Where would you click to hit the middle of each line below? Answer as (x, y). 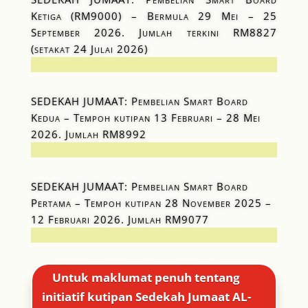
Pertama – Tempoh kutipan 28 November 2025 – (151, 202)
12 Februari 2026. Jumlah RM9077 (120, 219)
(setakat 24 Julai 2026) (89, 48)
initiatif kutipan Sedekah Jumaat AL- (146, 297)
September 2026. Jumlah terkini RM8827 (154, 32)
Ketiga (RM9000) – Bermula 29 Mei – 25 (154, 15)
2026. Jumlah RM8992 (88, 134)
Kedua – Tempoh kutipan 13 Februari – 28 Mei (145, 117)
